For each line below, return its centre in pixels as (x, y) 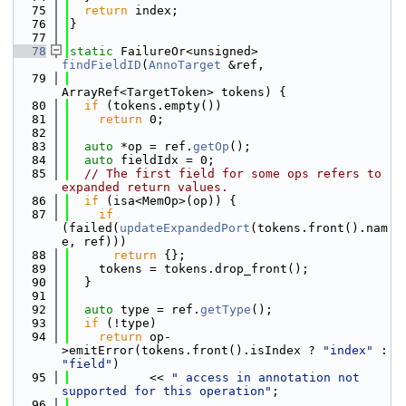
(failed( (91, 228)
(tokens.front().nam (319, 228)
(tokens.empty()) (160, 106)
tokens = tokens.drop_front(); (189, 269)
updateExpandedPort (185, 228)
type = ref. (157, 309)
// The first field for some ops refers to (233, 174)
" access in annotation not (266, 377)
